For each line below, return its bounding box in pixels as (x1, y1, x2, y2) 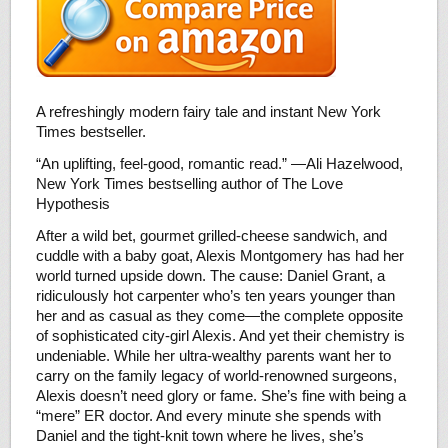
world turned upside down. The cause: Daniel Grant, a (35, 266, 385, 284)
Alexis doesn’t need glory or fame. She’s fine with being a (35, 386, 406, 404)
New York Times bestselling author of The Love (35, 174, 343, 192)
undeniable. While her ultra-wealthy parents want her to (35, 346, 391, 364)
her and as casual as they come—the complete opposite (35, 306, 403, 324)
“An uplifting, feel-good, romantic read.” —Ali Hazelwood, (35, 154, 403, 172)
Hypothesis (35, 194, 110, 212)
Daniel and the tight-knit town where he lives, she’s (35, 426, 364, 444)
